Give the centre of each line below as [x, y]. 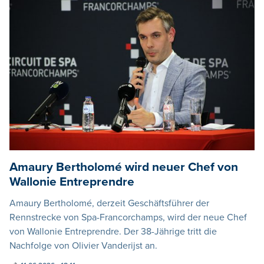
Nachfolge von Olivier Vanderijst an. [83, 245]
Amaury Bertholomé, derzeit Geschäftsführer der [109, 203]
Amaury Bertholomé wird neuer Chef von [124, 167]
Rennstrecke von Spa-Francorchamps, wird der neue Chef [128, 217]
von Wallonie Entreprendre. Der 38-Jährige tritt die [113, 231]
